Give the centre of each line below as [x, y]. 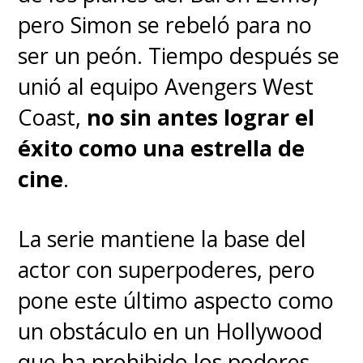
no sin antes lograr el [198, 117]
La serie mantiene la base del [162, 239]
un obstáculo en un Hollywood [171, 331]
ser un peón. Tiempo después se [179, 56]
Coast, [50, 117]
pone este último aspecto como [176, 301]
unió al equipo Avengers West [166, 87]
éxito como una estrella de [162, 148]
